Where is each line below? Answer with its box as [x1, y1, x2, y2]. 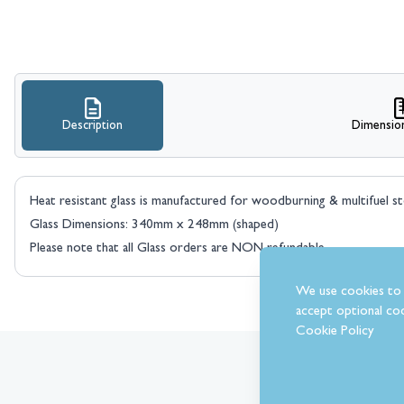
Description [62, 120, 124, 133]
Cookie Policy [296, 326, 374, 339]
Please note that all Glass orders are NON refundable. [30, 243, 327, 256]
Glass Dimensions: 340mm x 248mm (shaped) [30, 219, 279, 233]
